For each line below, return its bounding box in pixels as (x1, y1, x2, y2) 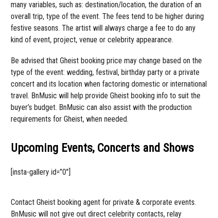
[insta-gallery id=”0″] (11, 167, 71, 177)
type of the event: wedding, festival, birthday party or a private (11, 67, 200, 77)
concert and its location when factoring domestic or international (11, 79, 207, 89)
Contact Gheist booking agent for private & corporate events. (11, 197, 197, 207)
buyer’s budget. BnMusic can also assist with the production (11, 102, 192, 112)
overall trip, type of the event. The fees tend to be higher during (11, 11, 204, 21)
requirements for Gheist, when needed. (11, 114, 129, 124)
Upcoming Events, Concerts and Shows (11, 141, 194, 155)
